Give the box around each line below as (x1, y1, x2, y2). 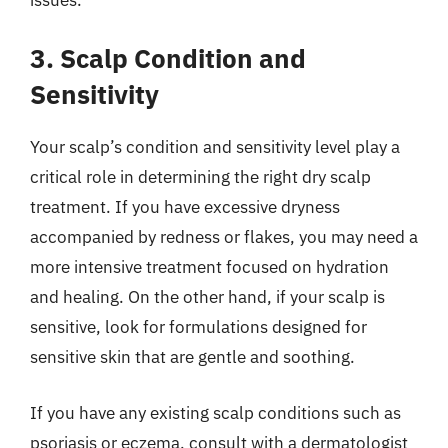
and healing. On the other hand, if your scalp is (30, 286, 385, 308)
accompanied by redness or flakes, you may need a (30, 226, 418, 248)
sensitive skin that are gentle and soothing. (30, 346, 355, 368)
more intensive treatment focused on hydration (30, 256, 389, 278)
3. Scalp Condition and (30, 41, 306, 75)
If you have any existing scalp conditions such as (30, 401, 401, 424)
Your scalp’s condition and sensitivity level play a (30, 136, 400, 158)
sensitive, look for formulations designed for (30, 316, 367, 338)
